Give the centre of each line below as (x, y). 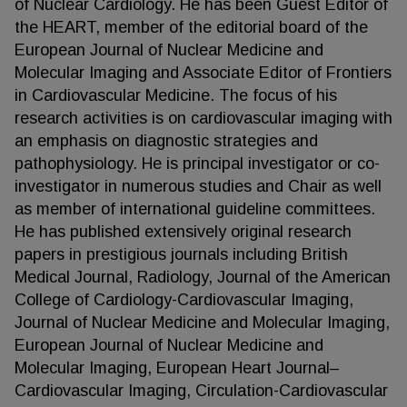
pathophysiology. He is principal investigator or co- (197, 164)
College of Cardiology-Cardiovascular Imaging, (184, 300)
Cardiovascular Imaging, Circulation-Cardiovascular (201, 391)
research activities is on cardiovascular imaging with (203, 118)
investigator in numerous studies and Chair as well (198, 186)
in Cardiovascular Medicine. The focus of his (176, 95)
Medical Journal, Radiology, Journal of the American (203, 277)
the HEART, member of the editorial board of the (191, 27)
